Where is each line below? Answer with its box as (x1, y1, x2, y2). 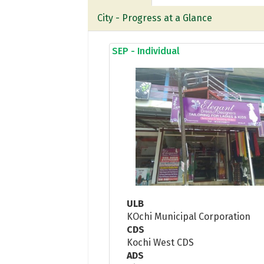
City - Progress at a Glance (97, 12, 213, 24)
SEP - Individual (112, 45, 180, 57)
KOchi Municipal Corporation (127, 210, 251, 222)
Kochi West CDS (127, 236, 194, 248)
